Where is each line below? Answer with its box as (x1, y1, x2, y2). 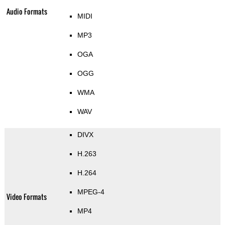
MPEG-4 (77, 188, 104, 196)
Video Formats (6, 191, 47, 202)
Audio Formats (6, 6, 47, 17)
